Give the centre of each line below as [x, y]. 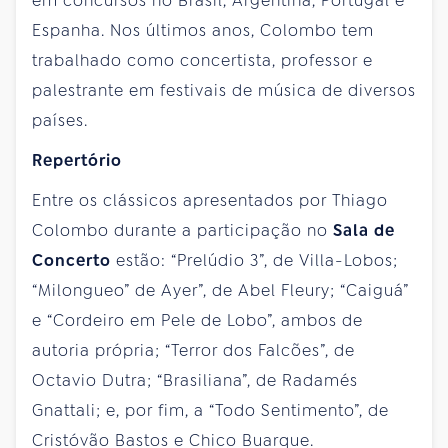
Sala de [364, 230]
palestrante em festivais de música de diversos [224, 90]
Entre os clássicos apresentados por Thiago [210, 200]
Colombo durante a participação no [182, 230]
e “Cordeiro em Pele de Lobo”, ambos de [197, 320]
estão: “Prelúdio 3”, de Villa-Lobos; [254, 260]
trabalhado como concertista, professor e [202, 60]
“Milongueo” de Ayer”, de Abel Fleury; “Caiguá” [220, 290]
